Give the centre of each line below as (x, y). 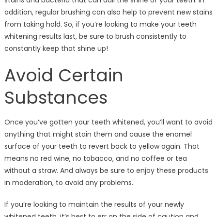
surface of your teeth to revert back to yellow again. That (102, 147)
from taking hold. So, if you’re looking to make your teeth (100, 24)
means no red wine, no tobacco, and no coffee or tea (95, 159)
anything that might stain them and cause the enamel (98, 134)
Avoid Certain (64, 76)
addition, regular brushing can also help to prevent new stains (108, 12)
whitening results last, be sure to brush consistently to (95, 37)
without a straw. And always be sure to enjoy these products (106, 171)
